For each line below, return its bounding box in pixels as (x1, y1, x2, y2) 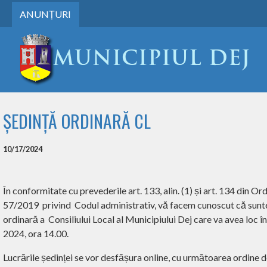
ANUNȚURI (19, 8, 71, 20)
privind (42, 198, 73, 210)
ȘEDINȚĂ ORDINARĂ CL (3, 107, 151, 134)
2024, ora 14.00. (3, 227, 69, 239)
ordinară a (3, 213, 46, 225)
